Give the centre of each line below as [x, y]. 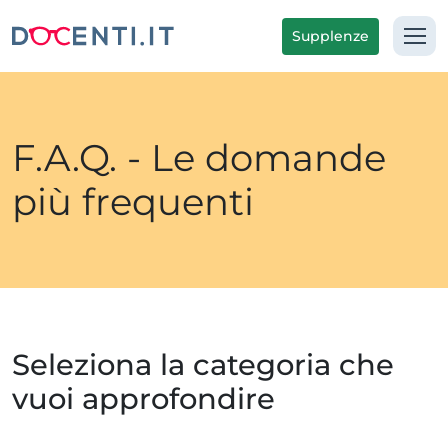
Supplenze [330, 35]
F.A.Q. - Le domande [199, 157]
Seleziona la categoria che [203, 364]
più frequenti [133, 201]
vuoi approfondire [143, 398]
